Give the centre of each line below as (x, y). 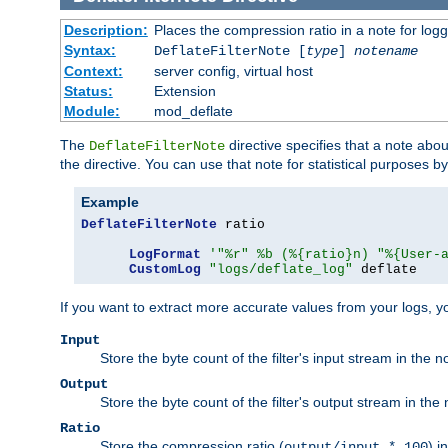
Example (110, 202)
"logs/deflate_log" (281, 270)
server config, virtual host (233, 71)
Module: (91, 111)
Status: (88, 91)
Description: (105, 30)
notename (385, 51)
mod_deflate (193, 111)
